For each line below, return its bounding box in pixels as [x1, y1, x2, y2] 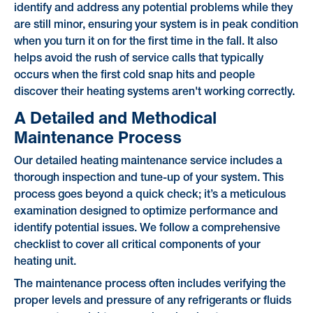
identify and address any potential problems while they [13, 3, 293, 13]
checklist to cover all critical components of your [13, 240, 261, 251]
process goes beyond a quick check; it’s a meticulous [13, 190, 286, 201]
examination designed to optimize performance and [13, 207, 278, 217]
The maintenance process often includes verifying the [13, 279, 286, 290]
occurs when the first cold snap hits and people [13, 70, 255, 80]
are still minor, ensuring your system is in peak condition [13, 20, 298, 30]
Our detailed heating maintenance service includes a [13, 156, 282, 167]
